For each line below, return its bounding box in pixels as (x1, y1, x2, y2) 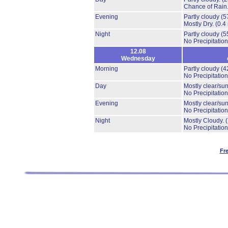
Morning (95, 65, 118, 72)
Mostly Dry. (184, 20, 215, 27)
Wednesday (121, 55, 155, 62)
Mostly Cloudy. (184, 117, 225, 124)
